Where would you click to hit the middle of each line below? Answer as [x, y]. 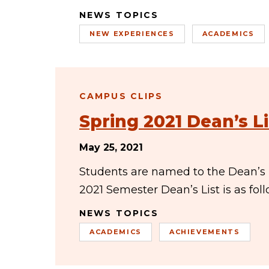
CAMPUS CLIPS [121, 96]
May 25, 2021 [111, 147]
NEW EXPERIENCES [132, 34]
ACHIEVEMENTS [204, 232]
